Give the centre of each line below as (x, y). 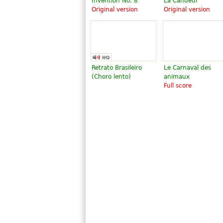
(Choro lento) (111, 77)
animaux (177, 77)
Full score (178, 86)
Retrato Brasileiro (117, 68)
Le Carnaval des (187, 68)
